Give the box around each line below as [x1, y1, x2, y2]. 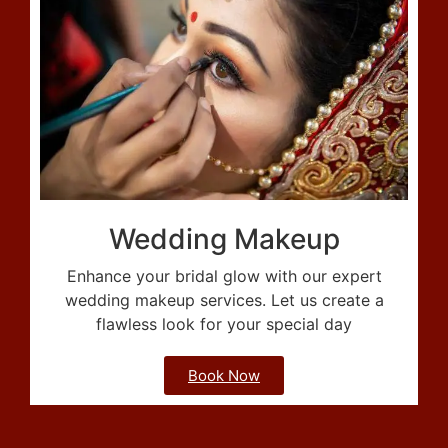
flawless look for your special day [96, 313, 352, 334]
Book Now [188, 365, 260, 385]
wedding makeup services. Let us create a [64, 289, 384, 310]
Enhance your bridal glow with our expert [66, 265, 382, 286]
